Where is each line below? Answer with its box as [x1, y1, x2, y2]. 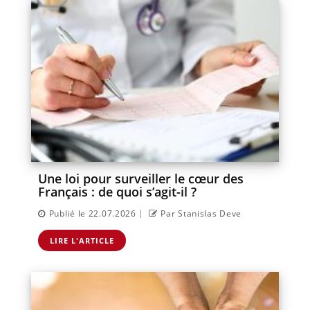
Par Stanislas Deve [161, 207, 242, 219]
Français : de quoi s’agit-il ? [38, 183, 197, 200]
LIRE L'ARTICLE [50, 235, 114, 246]
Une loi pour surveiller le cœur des [38, 170, 244, 187]
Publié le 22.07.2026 [48, 207, 136, 219]
